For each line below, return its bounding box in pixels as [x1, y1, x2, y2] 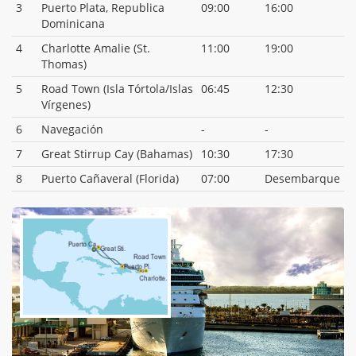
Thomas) [41, 56, 87, 72]
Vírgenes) [41, 96, 91, 112]
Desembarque [265, 170, 340, 186]
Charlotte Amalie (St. [41, 40, 150, 56]
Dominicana [41, 15, 105, 31]
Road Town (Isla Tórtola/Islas [41, 80, 193, 96]
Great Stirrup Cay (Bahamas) [41, 145, 192, 161]
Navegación [41, 121, 103, 137]
